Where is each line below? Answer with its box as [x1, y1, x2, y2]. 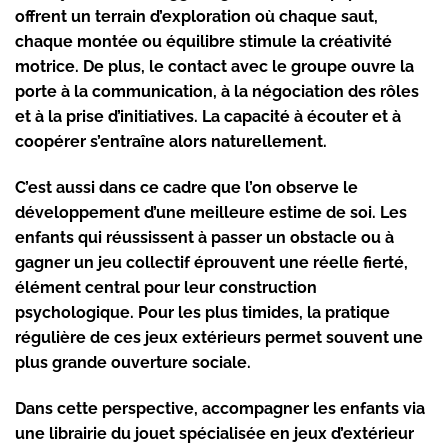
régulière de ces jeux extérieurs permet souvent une [15, 328, 423, 348]
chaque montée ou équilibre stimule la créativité [15, 32, 392, 52]
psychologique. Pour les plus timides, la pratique [15, 303, 390, 323]
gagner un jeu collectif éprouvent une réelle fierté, [15, 253, 408, 273]
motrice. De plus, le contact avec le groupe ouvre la [15, 57, 414, 77]
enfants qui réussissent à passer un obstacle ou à [15, 228, 394, 248]
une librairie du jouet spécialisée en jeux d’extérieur [15, 423, 414, 443]
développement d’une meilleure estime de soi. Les [15, 203, 407, 223]
